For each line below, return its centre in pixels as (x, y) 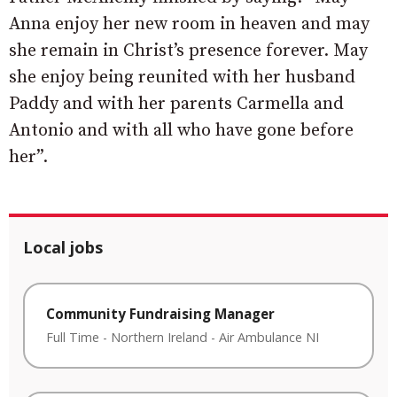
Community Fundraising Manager (160, 314)
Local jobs (63, 248)
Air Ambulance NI (269, 337)
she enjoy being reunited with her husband (182, 78)
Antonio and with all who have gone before (181, 131)
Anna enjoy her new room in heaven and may (189, 25)
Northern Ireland (159, 337)
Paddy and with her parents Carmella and (176, 105)
